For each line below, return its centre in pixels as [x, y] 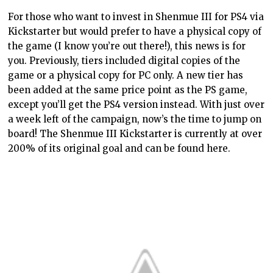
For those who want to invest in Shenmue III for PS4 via [136, 16]
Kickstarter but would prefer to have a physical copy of [135, 31]
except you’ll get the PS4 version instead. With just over [136, 104]
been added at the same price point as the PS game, [128, 90]
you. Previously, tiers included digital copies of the [124, 60]
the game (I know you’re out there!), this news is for [127, 46]
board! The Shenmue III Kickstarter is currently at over [135, 133]
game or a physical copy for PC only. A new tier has [126, 75]
